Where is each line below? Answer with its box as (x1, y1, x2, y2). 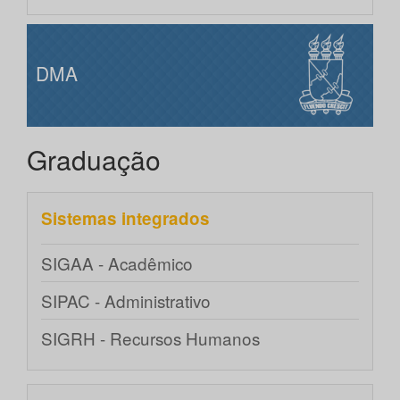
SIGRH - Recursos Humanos (41, 326, 260, 351)
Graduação (27, 140, 161, 179)
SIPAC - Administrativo (41, 288, 211, 313)
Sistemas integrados (41, 206, 210, 231)
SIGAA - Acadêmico (41, 251, 193, 276)
